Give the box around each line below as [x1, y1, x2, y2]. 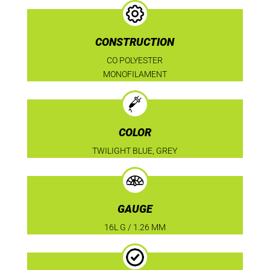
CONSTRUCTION [95, 35, 175, 48]
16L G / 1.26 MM [104, 222, 166, 232]
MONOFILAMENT [102, 69, 167, 79]
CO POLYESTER [107, 55, 163, 65]
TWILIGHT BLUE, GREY [92, 145, 178, 155]
